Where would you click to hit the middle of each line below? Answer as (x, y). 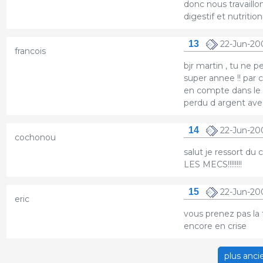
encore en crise (215, 226)
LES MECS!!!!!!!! (213, 164)
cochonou (35, 137)
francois (30, 51)
